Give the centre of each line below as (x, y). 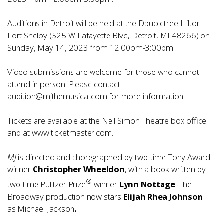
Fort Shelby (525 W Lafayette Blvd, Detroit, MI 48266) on (109, 36)
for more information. (146, 96)
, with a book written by (165, 169)
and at (19, 133)
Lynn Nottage (147, 184)
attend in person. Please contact (64, 84)
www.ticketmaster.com (72, 133)
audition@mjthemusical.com (57, 96)
